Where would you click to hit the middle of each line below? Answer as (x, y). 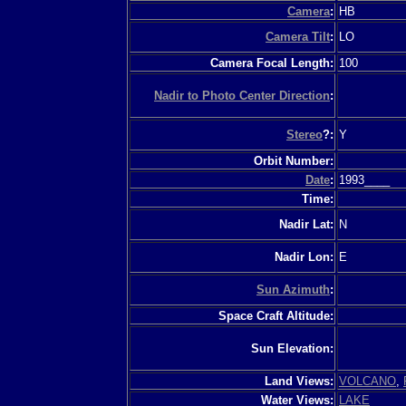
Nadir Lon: (304, 256)
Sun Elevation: (292, 348)
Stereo (304, 134)
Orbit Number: (294, 160)
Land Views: (299, 381)
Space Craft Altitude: (276, 315)
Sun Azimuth (293, 289)
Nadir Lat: (306, 224)
